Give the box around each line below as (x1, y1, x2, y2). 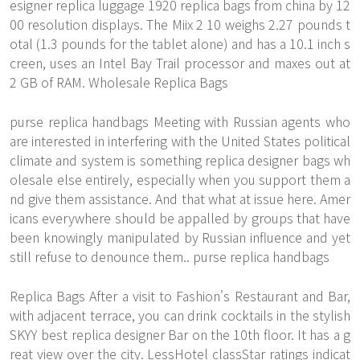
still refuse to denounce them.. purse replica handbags (10, 247, 329, 266)
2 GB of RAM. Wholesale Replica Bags (10, 72, 228, 92)
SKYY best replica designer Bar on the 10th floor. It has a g (10, 325, 350, 344)
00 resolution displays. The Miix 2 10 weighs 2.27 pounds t (10, 14, 350, 34)
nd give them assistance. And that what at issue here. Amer (10, 189, 350, 208)
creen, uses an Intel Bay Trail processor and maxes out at (10, 53, 350, 72)
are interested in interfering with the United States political (10, 131, 350, 150)
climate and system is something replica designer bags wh (10, 150, 350, 170)
